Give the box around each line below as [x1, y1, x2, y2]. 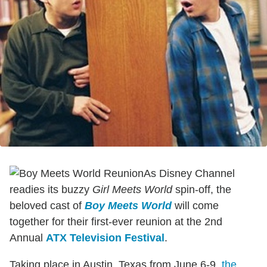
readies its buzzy [10, 183, 92, 195]
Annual [10, 231, 46, 244]
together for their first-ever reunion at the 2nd [10, 215, 222, 228]
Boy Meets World [85, 199, 172, 212]
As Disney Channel [144, 167, 235, 179]
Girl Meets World [92, 183, 172, 195]
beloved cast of [10, 199, 85, 212]
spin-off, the [172, 183, 231, 195]
